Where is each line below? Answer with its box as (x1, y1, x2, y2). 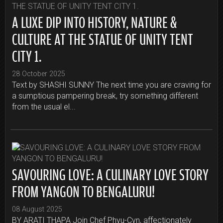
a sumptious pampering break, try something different (12, 91, 198, 101)
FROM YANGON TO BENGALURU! (12, 178, 155, 201)
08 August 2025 (12, 205, 62, 214)
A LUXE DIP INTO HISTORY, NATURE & (12, 9, 177, 31)
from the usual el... (12, 102, 76, 111)
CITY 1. (12, 43, 41, 65)
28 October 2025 (12, 69, 65, 78)
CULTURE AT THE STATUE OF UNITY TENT (12, 26, 193, 48)
